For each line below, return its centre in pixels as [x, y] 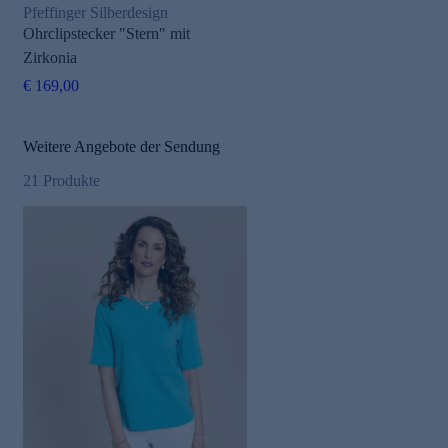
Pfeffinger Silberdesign [95, 13]
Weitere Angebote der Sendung [121, 147]
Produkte [71, 181]
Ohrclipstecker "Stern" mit [106, 34]
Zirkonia [50, 58]
